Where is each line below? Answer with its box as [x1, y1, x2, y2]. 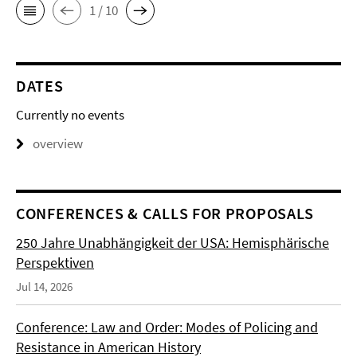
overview [33, 135, 83, 152]
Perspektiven [16, 253, 94, 272]
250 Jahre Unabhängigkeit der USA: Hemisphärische [16, 233, 329, 252]
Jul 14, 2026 [16, 279, 73, 294]
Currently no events [16, 106, 124, 124]
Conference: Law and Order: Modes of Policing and [16, 318, 318, 336]
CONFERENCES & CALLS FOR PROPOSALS [16, 203, 315, 223]
